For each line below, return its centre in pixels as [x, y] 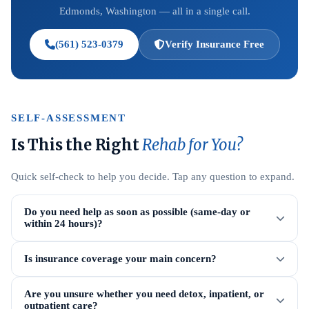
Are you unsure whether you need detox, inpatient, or [144, 294]
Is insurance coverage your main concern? [120, 259]
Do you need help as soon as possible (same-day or [137, 212]
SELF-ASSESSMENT [69, 118]
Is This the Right [77, 145]
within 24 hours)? [63, 223]
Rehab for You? [192, 145]
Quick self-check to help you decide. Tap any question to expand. [153, 177]
